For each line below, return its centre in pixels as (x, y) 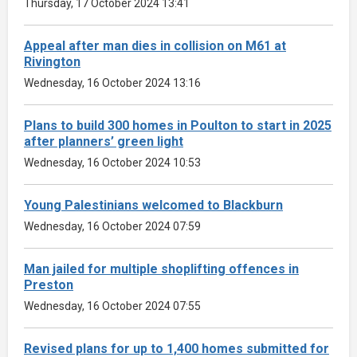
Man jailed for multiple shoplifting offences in (161, 269)
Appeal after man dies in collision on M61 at (155, 45)
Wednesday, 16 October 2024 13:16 (112, 82)
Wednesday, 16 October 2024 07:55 (112, 306)
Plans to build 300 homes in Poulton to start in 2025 (178, 125)
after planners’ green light (104, 141)
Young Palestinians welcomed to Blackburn (153, 205)
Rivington (52, 61)
